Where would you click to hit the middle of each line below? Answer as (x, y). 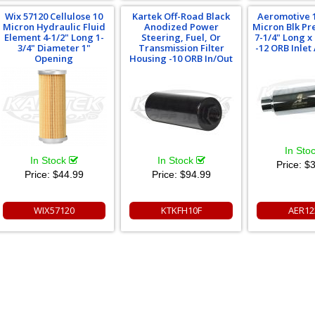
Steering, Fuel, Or (181, 37)
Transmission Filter (181, 48)
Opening (54, 58)
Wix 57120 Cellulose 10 (54, 16)
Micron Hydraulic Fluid (54, 27)
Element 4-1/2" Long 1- (54, 37)
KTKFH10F (181, 210)
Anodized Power (181, 27)
